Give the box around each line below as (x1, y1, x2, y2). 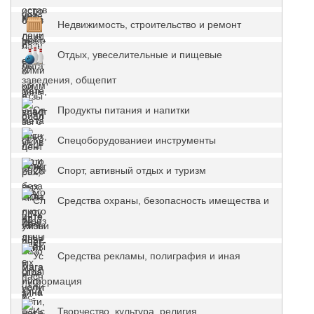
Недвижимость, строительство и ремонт (57, 19, 241, 30)
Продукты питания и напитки (57, 104, 190, 116)
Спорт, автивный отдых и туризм (57, 165, 206, 176)
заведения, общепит (22, 74, 116, 86)
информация (22, 275, 82, 287)
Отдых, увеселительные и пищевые (57, 49, 222, 60)
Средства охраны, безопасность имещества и (57, 195, 269, 206)
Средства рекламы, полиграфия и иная (57, 250, 240, 261)
